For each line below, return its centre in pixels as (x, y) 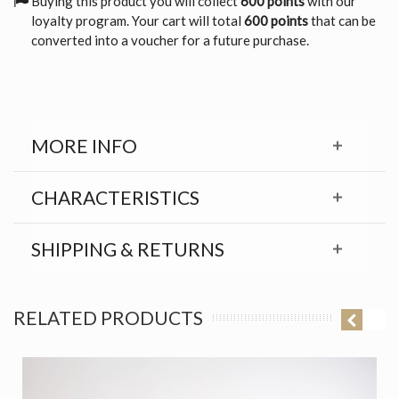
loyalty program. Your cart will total (138, 20)
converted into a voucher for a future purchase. (170, 40)
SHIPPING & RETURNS (127, 248)
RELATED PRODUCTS (108, 317)
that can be (342, 20)
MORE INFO (84, 145)
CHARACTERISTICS (115, 197)
